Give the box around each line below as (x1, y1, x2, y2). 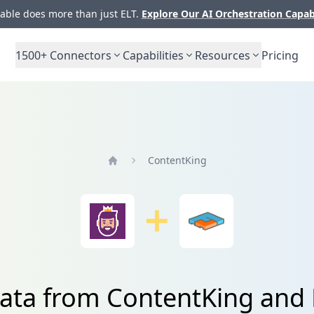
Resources (195, 47, 250, 63)
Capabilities (123, 47, 184, 63)
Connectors (47, 47, 111, 63)
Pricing (261, 47, 299, 63)
